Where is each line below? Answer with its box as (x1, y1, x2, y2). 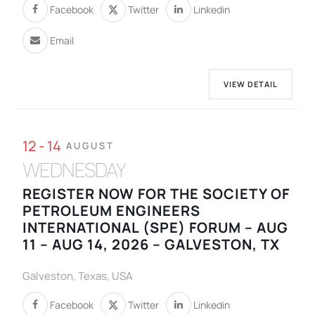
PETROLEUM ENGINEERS (22, 201, 201, 221)
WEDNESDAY (22, 156, 127, 184)
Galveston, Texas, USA (22, 269, 134, 284)
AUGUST (66, 139, 115, 153)
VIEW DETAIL (223, 79, 278, 90)
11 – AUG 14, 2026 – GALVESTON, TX (22, 235, 281, 255)
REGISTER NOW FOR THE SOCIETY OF (22, 184, 290, 204)
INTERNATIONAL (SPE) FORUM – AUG (22, 218, 289, 238)
